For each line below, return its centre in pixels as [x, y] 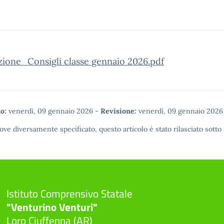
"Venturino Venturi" [52, 207]
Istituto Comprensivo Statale [69, 193]
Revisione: [118, 111]
